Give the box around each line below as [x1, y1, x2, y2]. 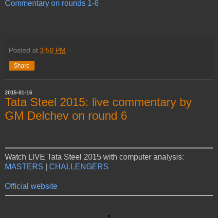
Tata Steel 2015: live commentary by [5, 95, 192, 109]
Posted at [9, 46, 40, 54]
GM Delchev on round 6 [5, 109, 127, 122]
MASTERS [5, 163, 43, 171]
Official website [5, 182, 57, 191]
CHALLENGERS [49, 163, 109, 171]
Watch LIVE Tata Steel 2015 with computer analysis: [5, 153, 184, 162]
